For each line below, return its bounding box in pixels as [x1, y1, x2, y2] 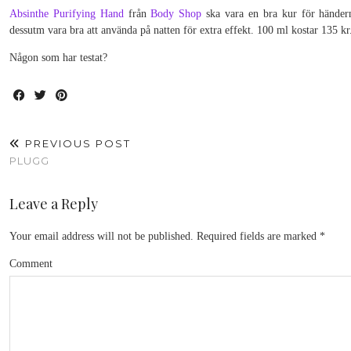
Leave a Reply [9, 194, 98, 213]
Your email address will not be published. [9, 230, 194, 242]
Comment [9, 258, 52, 270]
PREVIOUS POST [21, 137, 131, 150]
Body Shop [150, 8, 202, 20]
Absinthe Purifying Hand [9, 8, 124, 20]
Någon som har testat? [9, 52, 107, 63]
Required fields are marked [194, 230, 320, 242]
